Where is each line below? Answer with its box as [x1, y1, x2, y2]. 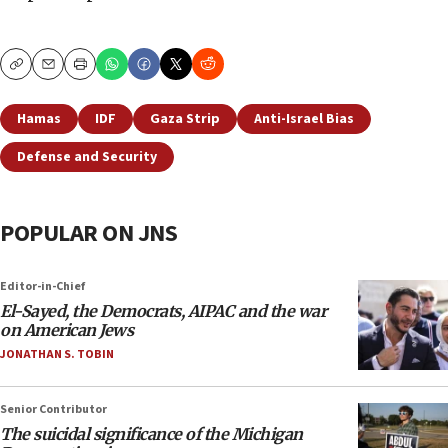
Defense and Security [17, 147, 157, 168]
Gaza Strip [150, 109, 220, 130]
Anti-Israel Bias [254, 109, 354, 130]
